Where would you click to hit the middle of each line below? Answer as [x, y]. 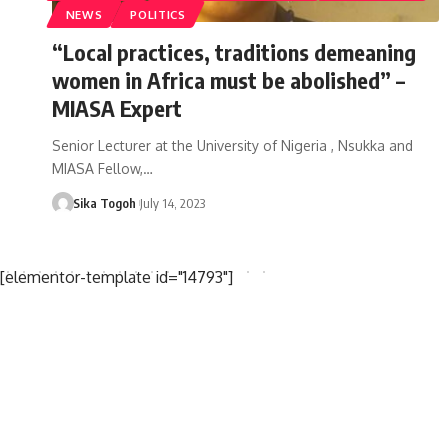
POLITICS [158, 14]
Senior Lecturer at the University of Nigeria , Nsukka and [232, 145]
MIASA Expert [117, 107]
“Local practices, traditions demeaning [234, 51]
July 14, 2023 [172, 202]
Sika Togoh [104, 202]
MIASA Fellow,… [102, 168]
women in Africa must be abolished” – [228, 79]
